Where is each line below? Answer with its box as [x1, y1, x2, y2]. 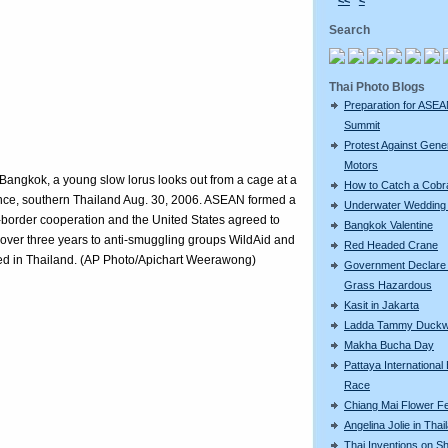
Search [329, 22, 370, 37]
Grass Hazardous [344, 278, 432, 291]
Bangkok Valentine [344, 218, 433, 231]
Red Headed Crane [344, 238, 438, 251]
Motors [344, 158, 378, 171]
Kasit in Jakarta [344, 298, 419, 311]
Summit [344, 118, 380, 131]
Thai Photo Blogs [329, 79, 425, 94]
